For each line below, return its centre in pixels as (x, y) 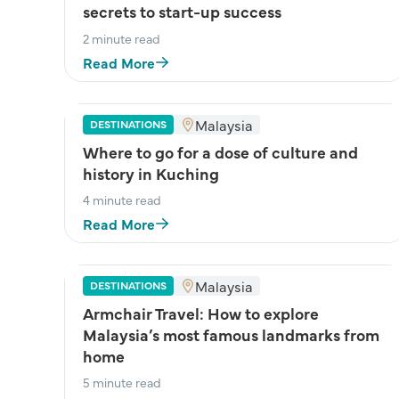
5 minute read (122, 382)
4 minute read (122, 199)
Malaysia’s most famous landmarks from (231, 334)
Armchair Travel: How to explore (201, 313)
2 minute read (122, 38)
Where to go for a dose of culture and (220, 152)
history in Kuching (151, 173)
